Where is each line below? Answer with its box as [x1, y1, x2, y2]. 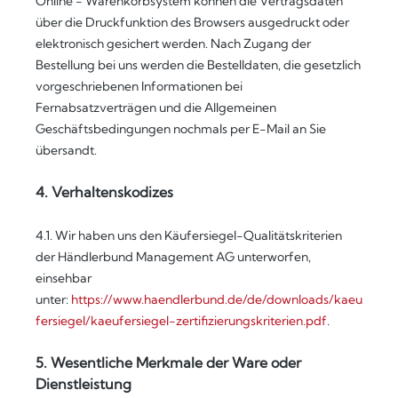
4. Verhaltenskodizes [36, 183, 173, 201]
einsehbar [36, 270, 92, 286]
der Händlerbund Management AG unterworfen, [36, 249, 311, 265]
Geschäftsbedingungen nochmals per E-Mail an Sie [36, 121, 326, 137]
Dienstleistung [36, 375, 131, 393]
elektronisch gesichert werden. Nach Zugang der [36, 36, 311, 52]
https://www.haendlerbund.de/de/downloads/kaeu [71, 291, 362, 307]
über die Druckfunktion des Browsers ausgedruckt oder [36, 14, 349, 30]
